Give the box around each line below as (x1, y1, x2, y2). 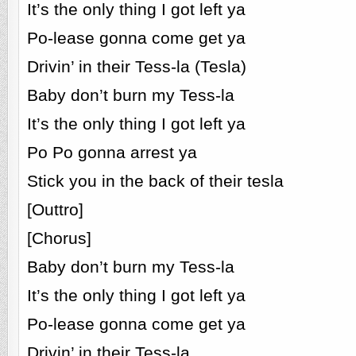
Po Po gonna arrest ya (26, 142, 197, 162)
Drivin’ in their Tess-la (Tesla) (26, 56, 246, 76)
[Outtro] (26, 199, 83, 219)
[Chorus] (26, 228, 91, 248)
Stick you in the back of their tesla (26, 171, 284, 191)
